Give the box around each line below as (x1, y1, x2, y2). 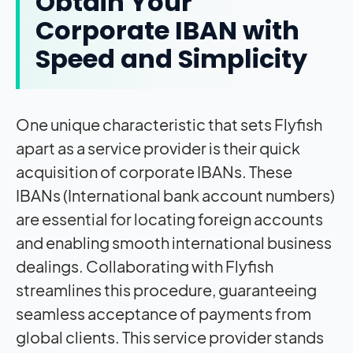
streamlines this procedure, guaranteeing (16, 279, 317, 299)
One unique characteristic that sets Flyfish (16, 113, 322, 134)
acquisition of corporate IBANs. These (16, 161, 292, 181)
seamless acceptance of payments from (16, 303, 311, 323)
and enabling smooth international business (16, 232, 332, 252)
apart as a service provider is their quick (16, 137, 300, 158)
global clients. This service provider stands (16, 326, 324, 347)
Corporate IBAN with (35, 12, 299, 48)
